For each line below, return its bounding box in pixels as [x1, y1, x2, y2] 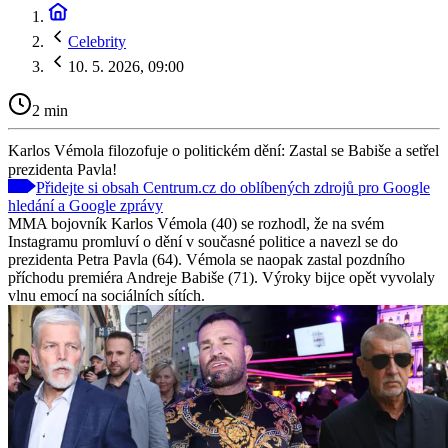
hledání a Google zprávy [8, 196, 163, 214]
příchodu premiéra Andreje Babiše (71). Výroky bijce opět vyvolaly [8, 268, 435, 286]
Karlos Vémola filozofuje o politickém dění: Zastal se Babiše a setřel [8, 141, 439, 159]
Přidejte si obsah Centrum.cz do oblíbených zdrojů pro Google [36, 178, 430, 196]
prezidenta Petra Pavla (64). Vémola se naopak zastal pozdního [8, 250, 405, 268]
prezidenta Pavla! [8, 160, 117, 178]
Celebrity [68, 33, 126, 50]
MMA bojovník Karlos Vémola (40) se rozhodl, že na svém [8, 214, 384, 232]
